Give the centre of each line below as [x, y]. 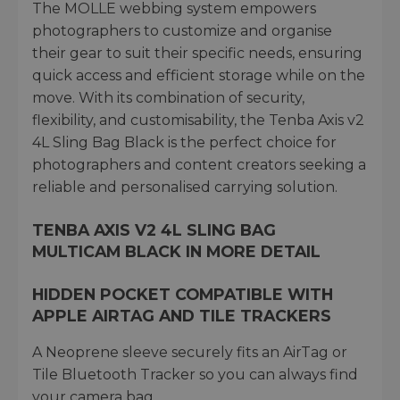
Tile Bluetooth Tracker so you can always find [195, 374]
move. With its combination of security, [168, 97]
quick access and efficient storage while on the [199, 75]
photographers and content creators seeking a [199, 164]
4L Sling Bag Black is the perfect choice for [184, 142]
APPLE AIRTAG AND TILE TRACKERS [182, 315]
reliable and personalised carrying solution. [185, 187]
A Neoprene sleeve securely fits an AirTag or [190, 352]
